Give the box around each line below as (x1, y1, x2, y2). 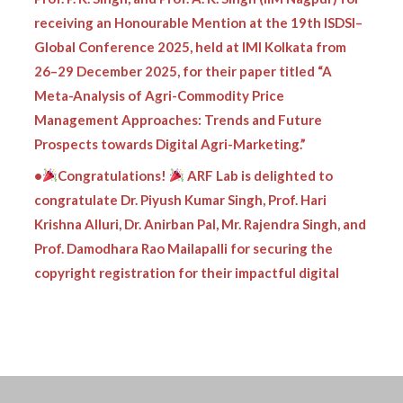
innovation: (34, 267, 107, 284)
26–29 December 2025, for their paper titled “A (34, 41, 333, 58)
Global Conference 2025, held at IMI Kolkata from (34, 17, 347, 34)
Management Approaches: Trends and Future (34, 90, 323, 107)
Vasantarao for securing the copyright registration (34, 372, 356, 389)
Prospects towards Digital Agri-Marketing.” (34, 114, 307, 131)
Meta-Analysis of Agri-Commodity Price (34, 66, 285, 83)
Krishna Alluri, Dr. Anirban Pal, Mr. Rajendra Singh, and (34, 194, 367, 211)
